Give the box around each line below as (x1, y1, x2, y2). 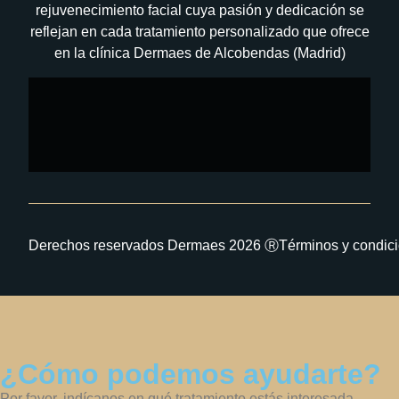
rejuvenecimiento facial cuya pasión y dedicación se (35, 3, 364, 19)
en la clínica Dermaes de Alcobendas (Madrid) (53, 45, 346, 61)
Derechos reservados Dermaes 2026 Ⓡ (28, 237, 280, 253)
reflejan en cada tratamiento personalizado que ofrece (29, 24, 370, 40)
